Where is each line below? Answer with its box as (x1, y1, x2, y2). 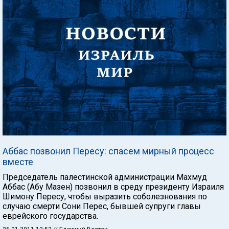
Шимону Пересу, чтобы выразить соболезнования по (3, 191, 207, 201)
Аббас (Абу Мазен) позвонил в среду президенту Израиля (3, 181, 224, 192)
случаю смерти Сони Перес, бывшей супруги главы (3, 201, 201, 211)
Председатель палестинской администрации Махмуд (3, 172, 207, 182)
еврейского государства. (3, 211, 98, 221)
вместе (3, 156, 33, 167)
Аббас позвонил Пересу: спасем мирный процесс (3, 145, 214, 156)
